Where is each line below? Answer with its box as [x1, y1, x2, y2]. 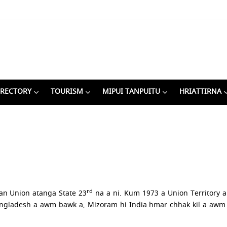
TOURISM [50, 87, 83, 97]
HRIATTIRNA [179, 87, 221, 97]
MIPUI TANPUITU [102, 87, 160, 97]
